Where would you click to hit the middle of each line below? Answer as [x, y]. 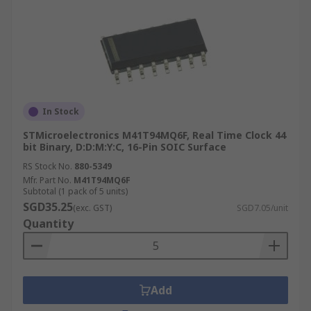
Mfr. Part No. [47, 180]
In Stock [61, 111]
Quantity [48, 224]
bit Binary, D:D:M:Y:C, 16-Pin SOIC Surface [125, 147]
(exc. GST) [92, 208]
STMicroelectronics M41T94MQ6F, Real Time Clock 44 [154, 135]
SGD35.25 [48, 207]
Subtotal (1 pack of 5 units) [75, 191]
